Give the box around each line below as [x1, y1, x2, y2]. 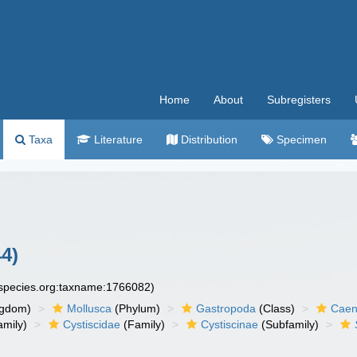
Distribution [178, 133, 237, 146]
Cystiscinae [201, 318, 259, 331]
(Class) [256, 302, 296, 315]
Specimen [273, 133, 327, 146]
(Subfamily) [258, 318, 320, 331]
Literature [91, 133, 143, 146]
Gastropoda [196, 302, 257, 315]
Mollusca [67, 302, 112, 315]
